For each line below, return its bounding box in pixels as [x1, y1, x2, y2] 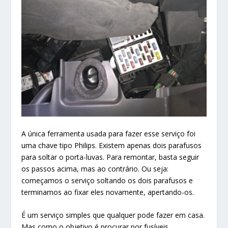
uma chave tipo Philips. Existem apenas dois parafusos [21, 140, 202, 150]
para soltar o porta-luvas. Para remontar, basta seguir [21, 152, 199, 162]
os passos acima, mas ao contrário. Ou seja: [21, 163, 169, 174]
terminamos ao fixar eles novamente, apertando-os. [21, 187, 194, 197]
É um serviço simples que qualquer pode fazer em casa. [21, 210, 205, 220]
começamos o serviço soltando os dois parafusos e [21, 175, 193, 185]
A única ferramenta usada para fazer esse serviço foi [21, 128, 196, 138]
